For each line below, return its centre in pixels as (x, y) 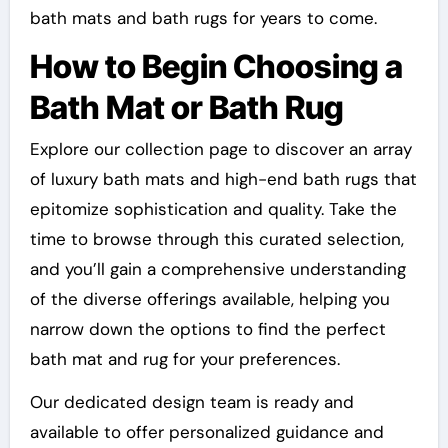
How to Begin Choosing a (216, 66)
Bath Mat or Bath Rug (186, 107)
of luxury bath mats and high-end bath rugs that (223, 179)
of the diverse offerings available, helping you (209, 299)
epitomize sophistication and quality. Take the (213, 209)
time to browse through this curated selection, (216, 239)
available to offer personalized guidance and (206, 432)
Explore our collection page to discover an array (220, 149)
